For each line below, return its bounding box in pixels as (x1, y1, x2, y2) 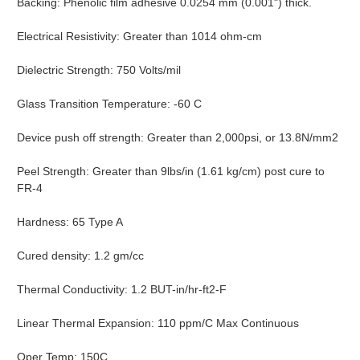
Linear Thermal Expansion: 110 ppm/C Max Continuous (17, 317, 299, 330)
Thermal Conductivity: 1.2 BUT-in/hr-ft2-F (17, 283, 227, 297)
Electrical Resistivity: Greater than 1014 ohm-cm (17, 30, 262, 43)
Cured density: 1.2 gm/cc (17, 249, 144, 263)
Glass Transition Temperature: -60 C (17, 97, 202, 111)
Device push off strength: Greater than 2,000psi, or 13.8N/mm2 (17, 131, 338, 145)
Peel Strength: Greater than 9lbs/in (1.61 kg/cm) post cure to (17, 165, 325, 178)
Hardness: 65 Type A (17, 215, 123, 229)
